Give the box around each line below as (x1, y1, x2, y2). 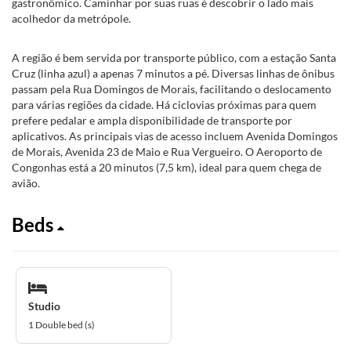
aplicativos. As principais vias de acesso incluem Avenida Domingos (12, 129, 338, 143)
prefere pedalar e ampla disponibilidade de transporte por (12, 114, 292, 127)
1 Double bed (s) (28, 318, 95, 331)
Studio (28, 299, 60, 313)
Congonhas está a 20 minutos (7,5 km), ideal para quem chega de (12, 161, 321, 174)
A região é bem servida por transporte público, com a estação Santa (12, 51, 336, 64)
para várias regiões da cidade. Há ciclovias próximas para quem (12, 98, 317, 111)
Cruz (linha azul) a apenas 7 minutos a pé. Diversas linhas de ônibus (12, 67, 335, 80)
